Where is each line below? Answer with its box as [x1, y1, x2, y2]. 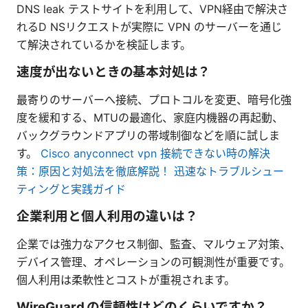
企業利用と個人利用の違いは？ [16, 208, 198, 224]
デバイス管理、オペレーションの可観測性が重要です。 [16, 254, 290, 269]
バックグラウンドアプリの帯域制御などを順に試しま [16, 128, 280, 142]
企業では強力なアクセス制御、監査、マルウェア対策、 [16, 236, 291, 251]
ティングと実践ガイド [16, 181, 126, 196]
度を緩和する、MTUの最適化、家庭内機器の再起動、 [16, 110, 283, 124]
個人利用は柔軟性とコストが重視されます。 [16, 272, 235, 287]
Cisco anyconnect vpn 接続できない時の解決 [41, 146, 270, 160]
